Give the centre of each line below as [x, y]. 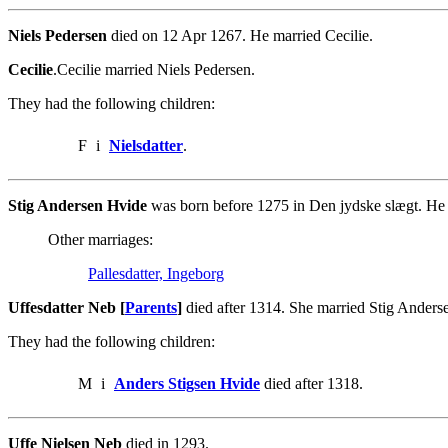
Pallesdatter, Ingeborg [156, 273]
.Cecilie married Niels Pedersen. [154, 69]
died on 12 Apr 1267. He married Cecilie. [240, 35]
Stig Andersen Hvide [77, 205]
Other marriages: [100, 239]
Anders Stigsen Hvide [187, 383]
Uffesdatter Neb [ [66, 307]
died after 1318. [311, 383]
